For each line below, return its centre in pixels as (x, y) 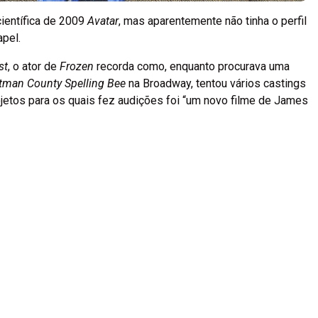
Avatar (103, 21)
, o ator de (34, 66)
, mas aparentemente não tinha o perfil (213, 21)
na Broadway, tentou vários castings (216, 83)
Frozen (77, 66)
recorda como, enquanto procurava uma (192, 66)
